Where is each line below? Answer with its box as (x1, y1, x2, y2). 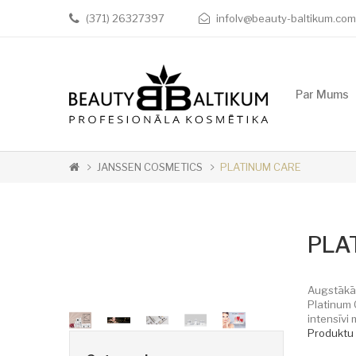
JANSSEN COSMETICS (97, 161, 203, 173)
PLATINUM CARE (220, 161, 301, 173)
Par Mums (296, 87, 349, 101)
